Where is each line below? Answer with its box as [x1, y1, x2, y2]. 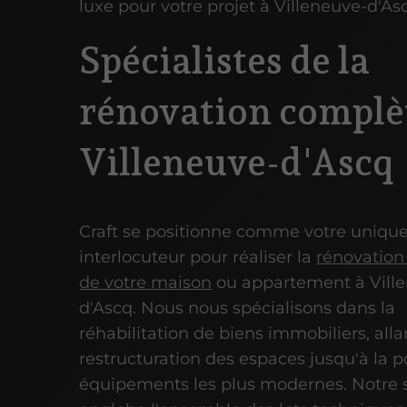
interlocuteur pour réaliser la [79, 246, 317, 267]
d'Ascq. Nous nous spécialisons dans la [79, 297, 396, 318]
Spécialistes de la [79, 39, 371, 84]
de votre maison [79, 272, 213, 293]
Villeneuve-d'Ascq [79, 141, 394, 185]
